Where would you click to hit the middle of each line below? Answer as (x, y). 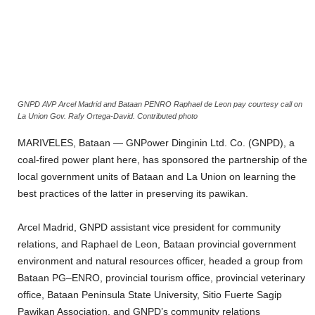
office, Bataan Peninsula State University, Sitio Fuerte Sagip (150, 294)
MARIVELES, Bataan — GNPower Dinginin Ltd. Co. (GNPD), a (156, 142)
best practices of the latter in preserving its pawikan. (133, 193)
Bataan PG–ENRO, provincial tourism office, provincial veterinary (161, 277)
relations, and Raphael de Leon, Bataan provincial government (157, 244)
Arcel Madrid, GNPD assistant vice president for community (149, 227)
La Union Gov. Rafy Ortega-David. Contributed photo (108, 116)
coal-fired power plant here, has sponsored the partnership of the (162, 159)
